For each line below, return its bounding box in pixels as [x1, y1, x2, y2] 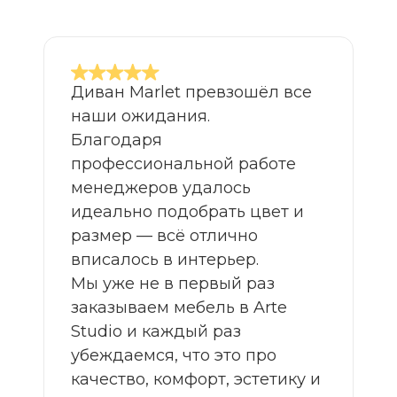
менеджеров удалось [71, 178, 251, 198]
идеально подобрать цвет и [71, 202, 304, 222]
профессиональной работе [71, 154, 296, 174]
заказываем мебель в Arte [71, 298, 287, 317]
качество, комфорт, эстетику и [71, 370, 321, 389]
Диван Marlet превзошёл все [71, 82, 312, 102]
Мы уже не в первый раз [71, 274, 275, 293]
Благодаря [71, 130, 162, 150]
